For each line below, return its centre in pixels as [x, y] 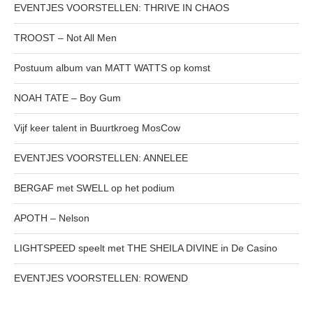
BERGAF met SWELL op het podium [94, 188]
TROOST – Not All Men [65, 38]
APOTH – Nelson [52, 218]
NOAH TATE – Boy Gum [67, 98]
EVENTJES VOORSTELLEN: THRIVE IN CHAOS [122, 8]
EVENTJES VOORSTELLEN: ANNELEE [101, 158]
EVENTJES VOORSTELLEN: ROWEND [101, 278]
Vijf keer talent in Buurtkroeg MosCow [97, 128]
